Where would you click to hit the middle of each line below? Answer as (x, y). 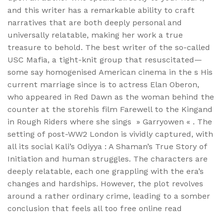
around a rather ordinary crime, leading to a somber (109, 196)
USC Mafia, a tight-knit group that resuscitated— (105, 59)
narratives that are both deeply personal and (95, 22)
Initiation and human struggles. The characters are (108, 159)
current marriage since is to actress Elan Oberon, (103, 84)
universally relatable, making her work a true (95, 35)
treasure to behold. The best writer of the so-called (109, 47)
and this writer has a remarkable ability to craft (101, 10)
